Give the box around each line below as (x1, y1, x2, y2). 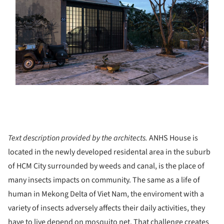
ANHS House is (149, 132, 198, 143)
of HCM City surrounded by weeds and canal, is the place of (8, 160, 204, 171)
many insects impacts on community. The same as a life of (8, 174, 200, 185)
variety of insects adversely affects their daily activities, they (8, 202, 205, 213)
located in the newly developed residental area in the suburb (8, 146, 210, 157)
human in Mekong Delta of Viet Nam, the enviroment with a (8, 188, 204, 199)
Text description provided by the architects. (8, 132, 149, 143)
